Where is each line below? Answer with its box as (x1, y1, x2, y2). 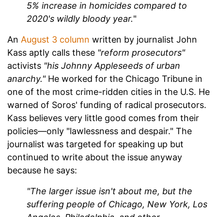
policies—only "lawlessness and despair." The (7, 126, 192, 137)
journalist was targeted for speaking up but (7, 139, 184, 150)
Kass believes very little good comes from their (7, 113, 199, 124)
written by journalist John (90, 34, 197, 45)
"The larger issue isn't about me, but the (27, 186, 192, 197)
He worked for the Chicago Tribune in (46, 74, 202, 84)
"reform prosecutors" (97, 47, 185, 58)
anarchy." (7, 74, 46, 84)
